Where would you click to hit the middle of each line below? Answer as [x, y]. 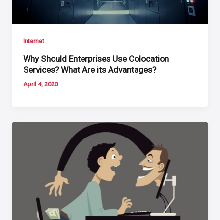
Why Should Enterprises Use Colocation [96, 59]
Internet [34, 41]
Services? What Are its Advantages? [90, 69]
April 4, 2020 [41, 84]
